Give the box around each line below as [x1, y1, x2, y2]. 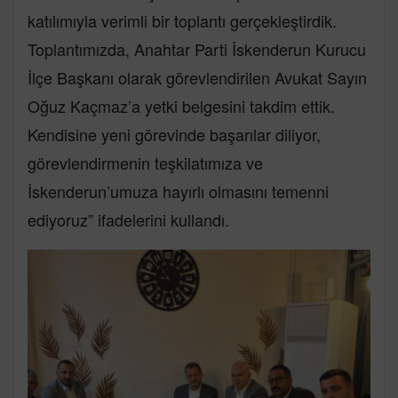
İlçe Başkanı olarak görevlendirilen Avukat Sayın [28, 65, 367, 89]
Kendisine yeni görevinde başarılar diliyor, [28, 122, 321, 146]
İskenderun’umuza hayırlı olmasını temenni [28, 179, 329, 203]
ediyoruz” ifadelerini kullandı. [28, 207, 229, 231]
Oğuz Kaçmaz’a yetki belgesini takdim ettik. [28, 93, 335, 117]
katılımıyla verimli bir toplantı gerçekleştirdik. [28, 8, 337, 32]
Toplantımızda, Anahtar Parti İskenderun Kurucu [28, 36, 366, 60]
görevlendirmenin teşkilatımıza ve [28, 150, 263, 174]
